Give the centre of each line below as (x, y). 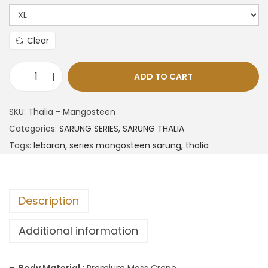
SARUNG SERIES (89, 129)
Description (49, 201)
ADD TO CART (163, 77)
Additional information (78, 231)
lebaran (49, 145)
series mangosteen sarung (125, 145)
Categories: (34, 129)
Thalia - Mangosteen (72, 112)
